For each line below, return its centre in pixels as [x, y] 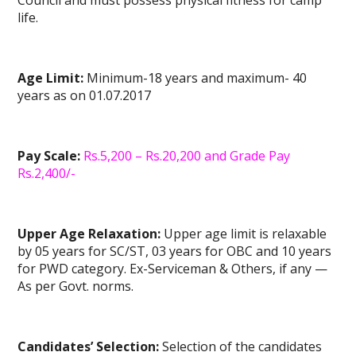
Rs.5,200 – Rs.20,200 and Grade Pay [187, 156]
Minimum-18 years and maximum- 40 [195, 78]
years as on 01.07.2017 [85, 96]
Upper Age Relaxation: [91, 234]
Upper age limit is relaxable [246, 234]
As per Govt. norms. [76, 286]
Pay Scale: [49, 156]
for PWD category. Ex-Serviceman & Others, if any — [173, 269]
